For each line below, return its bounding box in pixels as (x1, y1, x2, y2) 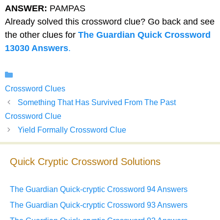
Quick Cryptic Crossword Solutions (10, 156, 161, 167)
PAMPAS (47, 3, 85, 14)
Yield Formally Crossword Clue (17, 126, 126, 135)
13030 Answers (5, 43, 68, 54)
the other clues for (5, 30, 78, 40)
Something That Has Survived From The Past (17, 98, 176, 107)
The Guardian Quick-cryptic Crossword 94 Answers (10, 185, 188, 194)
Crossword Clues (5, 84, 65, 93)
